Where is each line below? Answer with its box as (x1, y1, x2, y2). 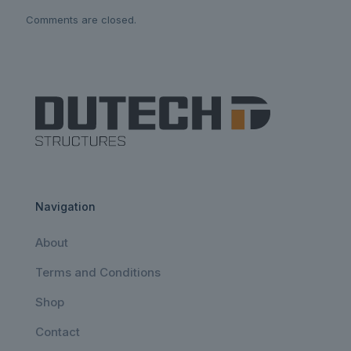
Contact (35, 324, 80, 339)
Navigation (35, 199, 96, 213)
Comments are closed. (26, 13, 136, 27)
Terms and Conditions (35, 264, 161, 280)
